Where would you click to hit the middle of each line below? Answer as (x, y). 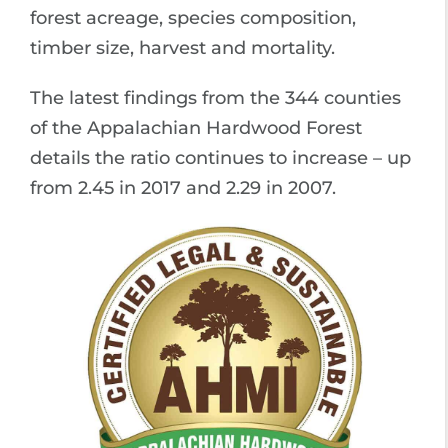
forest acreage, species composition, (193, 17)
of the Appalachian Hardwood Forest (196, 127)
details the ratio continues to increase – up (220, 157)
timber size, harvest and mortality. (182, 47)
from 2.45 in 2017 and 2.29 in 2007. (183, 187)
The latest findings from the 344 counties (215, 97)
